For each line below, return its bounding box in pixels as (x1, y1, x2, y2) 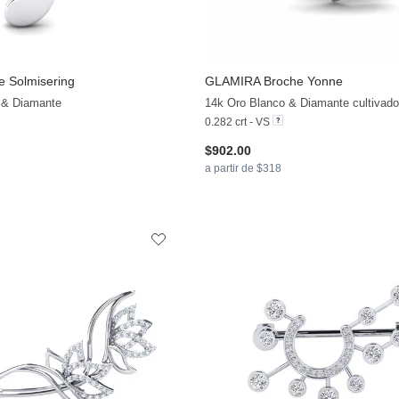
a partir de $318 (204, 162, 281, 175)
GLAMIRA (204, 74, 260, 89)
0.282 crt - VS (204, 116, 270, 129)
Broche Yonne (259, 74, 343, 89)
